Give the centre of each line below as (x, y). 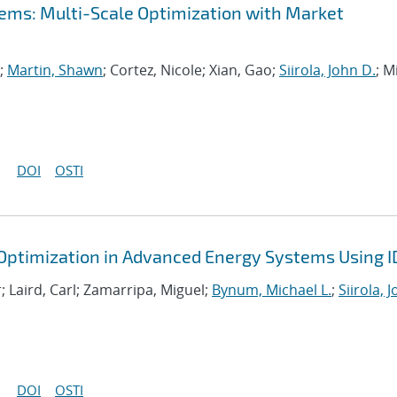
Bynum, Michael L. (272, 290)
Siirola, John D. (327, 70)
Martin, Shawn (55, 70)
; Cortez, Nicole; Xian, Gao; (191, 70)
